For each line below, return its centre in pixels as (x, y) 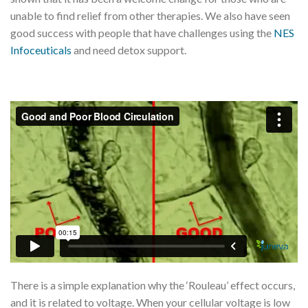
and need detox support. (129, 50)
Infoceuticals (41, 50)
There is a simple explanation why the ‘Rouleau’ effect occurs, (153, 285)
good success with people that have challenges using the (142, 33)
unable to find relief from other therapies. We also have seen (150, 16)
